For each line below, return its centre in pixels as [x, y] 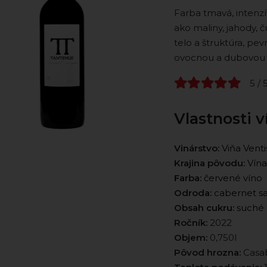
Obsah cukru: [204, 208]
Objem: [190, 238]
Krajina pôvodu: [209, 163]
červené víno [233, 178]
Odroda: [193, 193]
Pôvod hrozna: [207, 253]
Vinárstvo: [196, 148]
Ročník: [190, 223]
